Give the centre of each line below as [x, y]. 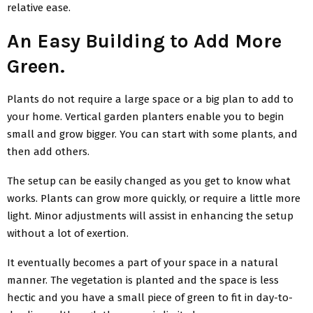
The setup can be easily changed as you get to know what [149, 181]
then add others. [48, 151]
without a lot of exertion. [68, 233]
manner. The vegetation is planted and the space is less [143, 280]
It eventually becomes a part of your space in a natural [143, 262]
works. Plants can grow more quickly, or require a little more [154, 198]
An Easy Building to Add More [144, 41]
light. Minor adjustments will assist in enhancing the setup [150, 216]
